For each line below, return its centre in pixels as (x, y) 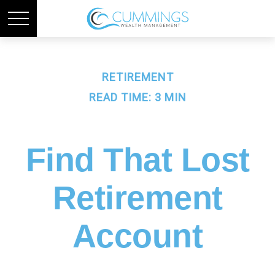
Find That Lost (137, 160)
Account (137, 236)
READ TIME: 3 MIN (137, 97)
